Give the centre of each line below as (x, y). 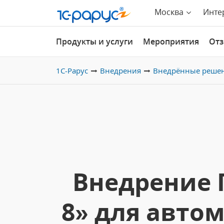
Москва (169, 12)
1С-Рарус (72, 70)
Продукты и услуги (94, 41)
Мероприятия (171, 41)
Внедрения (120, 70)
